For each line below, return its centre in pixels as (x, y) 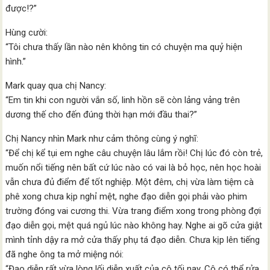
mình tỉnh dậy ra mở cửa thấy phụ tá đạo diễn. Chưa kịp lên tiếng (133, 240)
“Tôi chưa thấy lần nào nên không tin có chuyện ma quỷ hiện (124, 47)
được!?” (21, 9)
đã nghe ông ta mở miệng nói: (65, 255)
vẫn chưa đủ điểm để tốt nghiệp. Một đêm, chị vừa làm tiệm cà (130, 182)
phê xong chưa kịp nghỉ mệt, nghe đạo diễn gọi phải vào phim (127, 197)
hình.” (16, 62)
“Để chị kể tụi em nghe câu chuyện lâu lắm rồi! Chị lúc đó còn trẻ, (134, 153)
